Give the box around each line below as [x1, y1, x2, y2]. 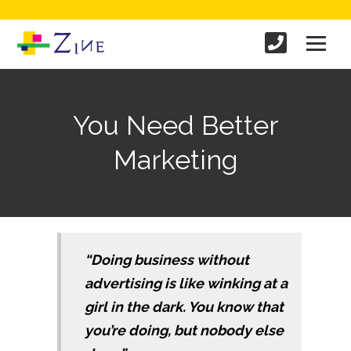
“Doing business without [84, 251, 249, 268]
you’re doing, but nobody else [84, 322, 284, 338]
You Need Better [73, 110, 278, 141]
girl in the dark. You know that [84, 299, 284, 315]
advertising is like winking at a [84, 275, 288, 291]
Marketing [113, 144, 238, 175]
